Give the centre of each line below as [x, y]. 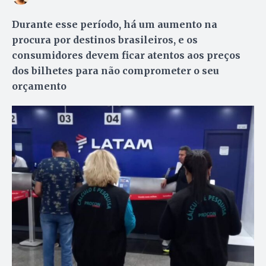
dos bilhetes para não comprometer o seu [115, 70]
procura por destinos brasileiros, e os [105, 39]
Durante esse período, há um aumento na [115, 24]
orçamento [39, 86]
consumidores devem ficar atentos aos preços [126, 55]
